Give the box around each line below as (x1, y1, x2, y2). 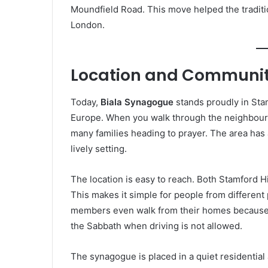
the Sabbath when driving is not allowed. (71, 220, 242, 232)
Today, (71, 96, 100, 108)
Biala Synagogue (100, 96, 173, 108)
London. (71, 19, 105, 31)
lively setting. (71, 142, 127, 154)
